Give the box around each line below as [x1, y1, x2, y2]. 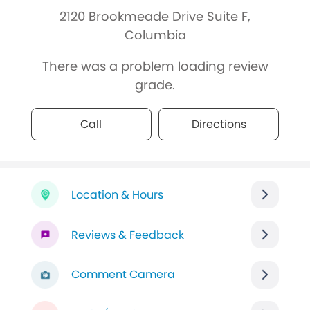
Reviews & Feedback [71, 226, 184, 243]
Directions [191, 116, 246, 132]
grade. [135, 75, 175, 93]
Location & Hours [71, 186, 163, 203]
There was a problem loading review [42, 57, 268, 75]
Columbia [124, 26, 186, 44]
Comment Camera [71, 266, 175, 283]
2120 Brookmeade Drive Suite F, [60, 8, 250, 26]
